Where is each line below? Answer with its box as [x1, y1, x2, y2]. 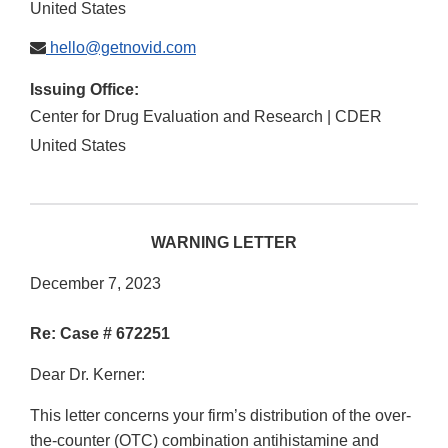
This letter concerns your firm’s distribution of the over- [30, 407, 411, 425]
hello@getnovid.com [46, 39, 196, 57]
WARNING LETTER [151, 234, 297, 252]
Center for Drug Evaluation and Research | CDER [30, 108, 382, 126]
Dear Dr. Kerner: [30, 366, 145, 384]
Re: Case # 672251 [30, 325, 170, 343]
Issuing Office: [30, 81, 139, 99]
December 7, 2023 [30, 275, 161, 293]
